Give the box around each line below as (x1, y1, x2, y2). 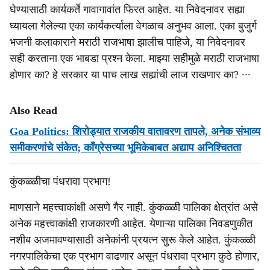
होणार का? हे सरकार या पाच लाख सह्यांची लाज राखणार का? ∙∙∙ (10, 69, 251, 81)
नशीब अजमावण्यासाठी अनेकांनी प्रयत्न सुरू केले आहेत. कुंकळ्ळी (10, 234, 256, 246)
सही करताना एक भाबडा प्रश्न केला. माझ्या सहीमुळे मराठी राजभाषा (10, 52, 259, 64)
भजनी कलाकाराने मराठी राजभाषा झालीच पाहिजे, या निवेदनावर (10, 36, 245, 48)
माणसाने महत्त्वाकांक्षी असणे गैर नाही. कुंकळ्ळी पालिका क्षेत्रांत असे (10, 201, 258, 213)
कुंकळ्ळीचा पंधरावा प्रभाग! (10, 175, 111, 187)
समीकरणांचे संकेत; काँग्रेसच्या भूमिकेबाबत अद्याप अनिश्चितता (10, 142, 241, 154)
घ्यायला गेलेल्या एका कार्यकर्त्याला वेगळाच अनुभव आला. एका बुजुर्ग (10, 20, 257, 32)
